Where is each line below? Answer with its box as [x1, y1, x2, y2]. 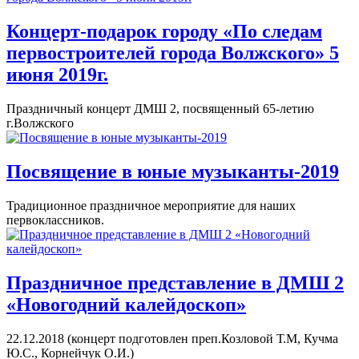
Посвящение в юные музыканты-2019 [6, 161, 339, 183]
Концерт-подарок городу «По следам [6, 21, 322, 42]
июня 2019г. [6, 64, 108, 86]
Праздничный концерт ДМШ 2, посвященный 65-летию [6, 102, 314, 116]
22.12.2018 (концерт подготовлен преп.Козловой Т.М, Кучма [6, 331, 338, 345]
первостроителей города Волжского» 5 [6, 42, 339, 64]
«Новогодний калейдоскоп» [6, 293, 246, 315]
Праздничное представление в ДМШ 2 [6, 272, 344, 293]
